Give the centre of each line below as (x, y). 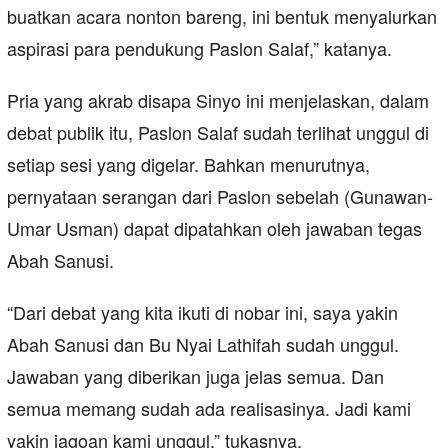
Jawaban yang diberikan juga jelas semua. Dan (195, 376)
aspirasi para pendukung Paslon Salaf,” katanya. (199, 48)
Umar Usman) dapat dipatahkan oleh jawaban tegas (214, 228)
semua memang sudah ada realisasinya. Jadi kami (209, 408)
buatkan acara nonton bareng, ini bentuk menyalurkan (222, 16)
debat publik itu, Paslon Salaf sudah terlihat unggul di (218, 132)
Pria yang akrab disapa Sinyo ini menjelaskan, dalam (218, 100)
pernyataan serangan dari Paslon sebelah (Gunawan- (220, 196)
